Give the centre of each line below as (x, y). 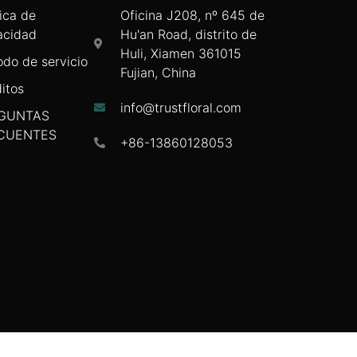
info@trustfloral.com (180, 107)
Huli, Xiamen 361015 (180, 53)
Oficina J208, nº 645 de (192, 15)
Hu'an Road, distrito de (188, 34)
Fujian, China (158, 72)
